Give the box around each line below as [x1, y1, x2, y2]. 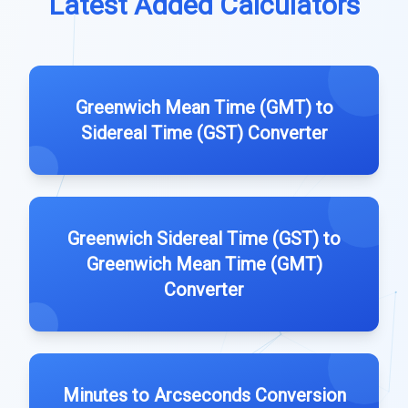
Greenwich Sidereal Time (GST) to [67, 228, 341, 250]
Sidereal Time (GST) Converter [80, 122, 328, 144]
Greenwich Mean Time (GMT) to [75, 97, 333, 118]
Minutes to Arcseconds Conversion [62, 384, 346, 406]
